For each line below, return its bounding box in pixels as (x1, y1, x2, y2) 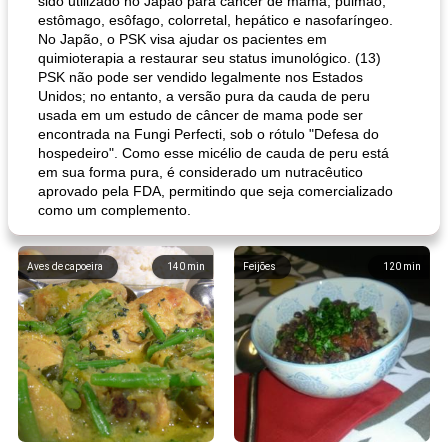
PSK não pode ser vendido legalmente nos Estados (38, 69, 363, 85)
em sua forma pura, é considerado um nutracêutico (38, 164, 363, 180)
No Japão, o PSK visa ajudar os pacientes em (38, 31, 327, 47)
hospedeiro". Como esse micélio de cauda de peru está (38, 145, 389, 161)
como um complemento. (38, 202, 191, 218)
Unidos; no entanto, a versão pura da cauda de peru (38, 88, 370, 104)
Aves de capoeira (27, 261, 103, 272)
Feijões (243, 261, 276, 272)
